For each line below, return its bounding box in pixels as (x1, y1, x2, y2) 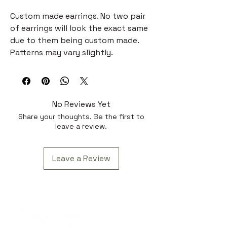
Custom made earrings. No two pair (10, 11, 145, 21)
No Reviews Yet (52, 99, 110, 109)
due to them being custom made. (10, 35, 139, 46)
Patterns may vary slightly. (10, 47, 113, 58)
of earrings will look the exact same (10, 23, 148, 33)
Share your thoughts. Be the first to (18, 112, 144, 121)
